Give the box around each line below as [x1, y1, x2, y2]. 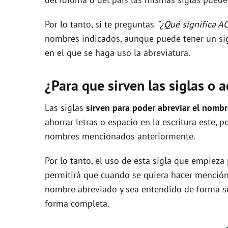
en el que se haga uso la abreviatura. [45, 46, 190, 59]
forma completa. [45, 197, 109, 209]
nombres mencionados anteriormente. [45, 130, 195, 142]
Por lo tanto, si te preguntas [45, 18, 157, 30]
